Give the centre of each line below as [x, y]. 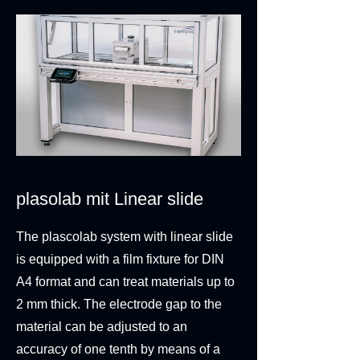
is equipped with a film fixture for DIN [120, 259]
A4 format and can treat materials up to [125, 282]
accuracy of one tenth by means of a [118, 349]
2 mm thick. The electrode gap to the [119, 304]
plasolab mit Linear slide [112, 199]
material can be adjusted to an [102, 327]
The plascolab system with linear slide [125, 237]
